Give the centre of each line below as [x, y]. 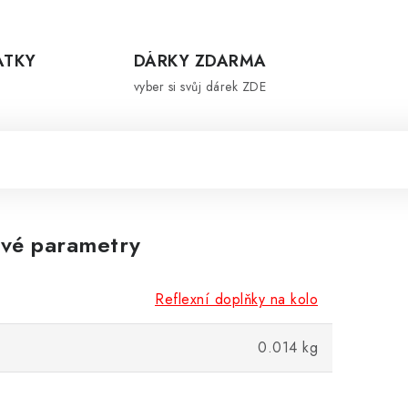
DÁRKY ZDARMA [200, 61]
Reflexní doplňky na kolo [236, 299]
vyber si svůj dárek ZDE [199, 87]
